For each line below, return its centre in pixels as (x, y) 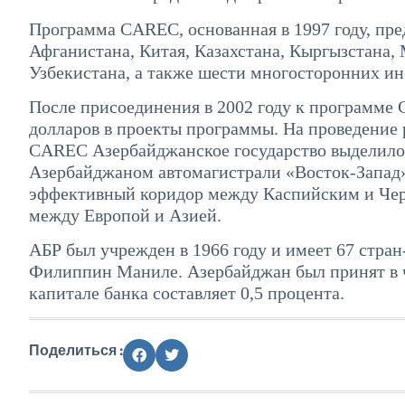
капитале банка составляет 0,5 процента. (187, 293)
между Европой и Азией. (125, 215)
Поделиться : (76, 349)
